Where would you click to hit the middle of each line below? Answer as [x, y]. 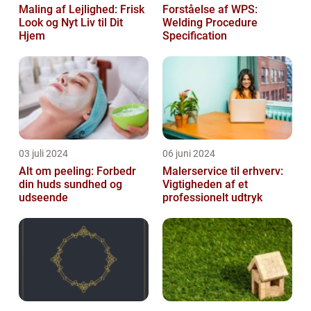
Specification [195, 35]
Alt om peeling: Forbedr [77, 171]
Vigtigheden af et [205, 184]
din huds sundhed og [70, 184]
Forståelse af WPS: [210, 9]
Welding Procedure [210, 22]
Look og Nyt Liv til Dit [71, 22]
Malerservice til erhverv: [223, 171]
